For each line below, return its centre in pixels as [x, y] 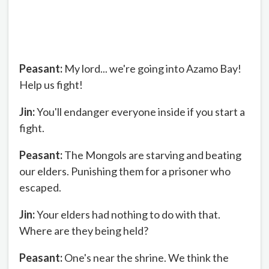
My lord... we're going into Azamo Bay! [152, 68]
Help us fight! [51, 84]
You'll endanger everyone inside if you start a [140, 111]
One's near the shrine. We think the [146, 257]
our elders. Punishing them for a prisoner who [125, 171]
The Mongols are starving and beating [152, 155]
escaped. [40, 187]
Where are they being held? [84, 230]
